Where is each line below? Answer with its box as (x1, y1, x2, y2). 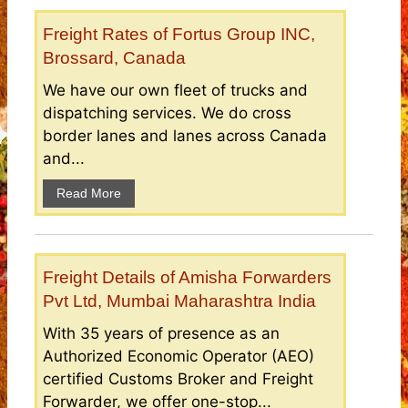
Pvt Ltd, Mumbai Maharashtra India (43, 291, 316, 311)
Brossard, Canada (43, 48, 186, 68)
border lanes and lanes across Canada (43, 127, 327, 146)
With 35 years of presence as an (43, 324, 280, 343)
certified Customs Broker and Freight (43, 370, 313, 389)
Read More (56, 186, 121, 201)
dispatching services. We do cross (43, 104, 291, 123)
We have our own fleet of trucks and (43, 81, 308, 100)
